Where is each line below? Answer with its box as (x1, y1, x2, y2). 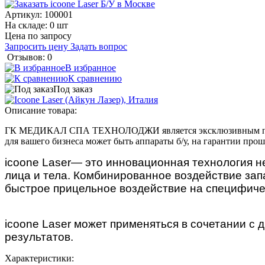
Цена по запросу (5, 30, 72, 41)
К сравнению (68, 73, 122, 83)
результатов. (5, 230, 73, 243)
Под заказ (53, 83, 92, 94)
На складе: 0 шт (5, 20, 68, 30)
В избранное (65, 62, 116, 73)
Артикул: (5, 9, 44, 20)
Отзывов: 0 (7, 51, 52, 62)
